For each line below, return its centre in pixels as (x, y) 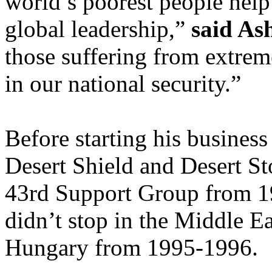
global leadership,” (98, 29)
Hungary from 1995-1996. (131, 247)
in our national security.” (123, 83)
